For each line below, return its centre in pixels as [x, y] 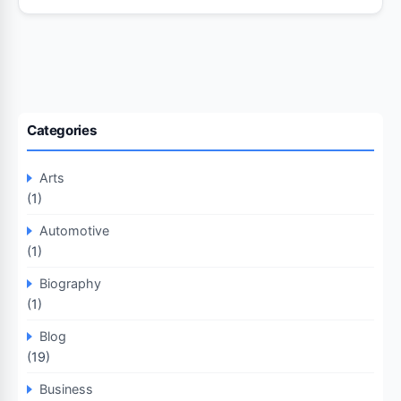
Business [66, 389]
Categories [62, 130]
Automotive [74, 230]
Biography [70, 283]
